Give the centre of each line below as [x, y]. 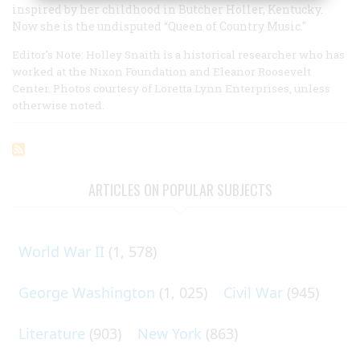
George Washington [87, 292]
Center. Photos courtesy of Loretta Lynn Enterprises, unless [171, 88]
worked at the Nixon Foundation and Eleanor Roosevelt [162, 71]
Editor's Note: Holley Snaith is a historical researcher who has [178, 54]
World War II [61, 251]
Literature [52, 333]
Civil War [253, 292]
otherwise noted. [58, 105]
